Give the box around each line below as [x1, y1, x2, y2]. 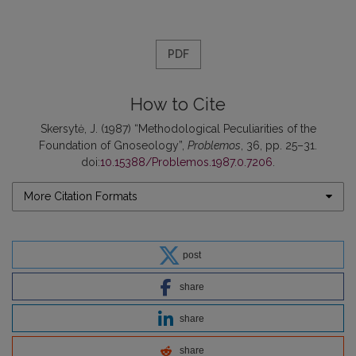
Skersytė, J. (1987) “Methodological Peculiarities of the [40, 122, 316, 135]
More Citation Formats [24, 189, 137, 203]
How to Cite [130, 94, 226, 114]
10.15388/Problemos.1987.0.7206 [100, 155, 273, 168]
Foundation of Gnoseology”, [39, 138, 188, 152]
